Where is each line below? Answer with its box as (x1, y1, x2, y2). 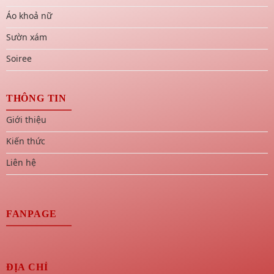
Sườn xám (6, 31, 47, 43)
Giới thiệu (6, 113, 46, 125)
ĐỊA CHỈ (6, 262, 48, 273)
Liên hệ (6, 156, 36, 168)
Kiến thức (6, 135, 45, 147)
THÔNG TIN (6, 92, 67, 103)
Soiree (6, 52, 32, 64)
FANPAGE (6, 209, 57, 220)
